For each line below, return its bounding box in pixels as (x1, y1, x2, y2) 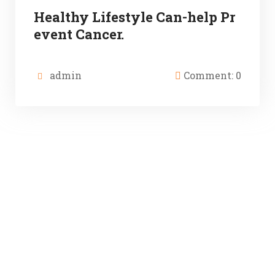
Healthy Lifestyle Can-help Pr (34, 8, 235, 26)
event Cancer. (34, 25, 124, 44)
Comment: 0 (181, 69, 241, 82)
